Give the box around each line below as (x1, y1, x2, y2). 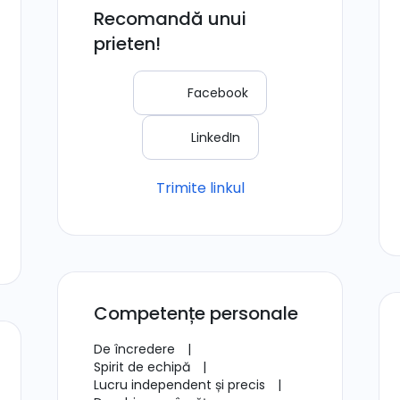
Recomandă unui (94, 6, 246, 31)
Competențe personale (94, 301, 298, 326)
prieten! (94, 31, 161, 56)
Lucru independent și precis (94, 376, 269, 394)
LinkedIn (190, 129, 240, 146)
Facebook (187, 84, 248, 102)
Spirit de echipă (94, 358, 194, 376)
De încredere (94, 340, 179, 358)
